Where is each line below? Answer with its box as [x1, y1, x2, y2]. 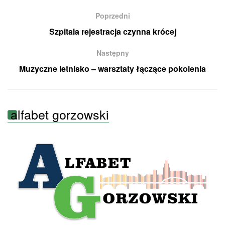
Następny [96, 47, 129, 58]
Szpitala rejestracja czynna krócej [49, 25, 176, 37]
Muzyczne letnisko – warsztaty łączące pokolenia [19, 62, 206, 74]
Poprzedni [95, 10, 130, 21]
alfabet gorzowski [11, 104, 109, 123]
